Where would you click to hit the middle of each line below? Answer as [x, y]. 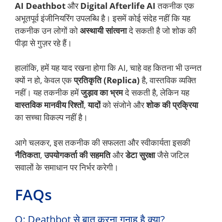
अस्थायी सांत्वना [103, 30]
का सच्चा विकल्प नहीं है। [51, 117]
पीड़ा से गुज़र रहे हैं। [43, 43]
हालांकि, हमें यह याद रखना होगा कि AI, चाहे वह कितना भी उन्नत [108, 68]
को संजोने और [123, 105]
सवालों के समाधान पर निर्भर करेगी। [67, 167]
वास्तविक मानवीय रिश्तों [49, 105]
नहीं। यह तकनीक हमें [48, 93]
